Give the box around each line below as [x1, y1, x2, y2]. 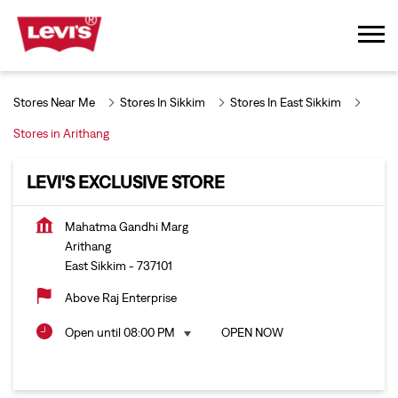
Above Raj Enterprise [65, 291, 177, 306]
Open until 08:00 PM [65, 325, 175, 340]
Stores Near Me [13, 95, 95, 110]
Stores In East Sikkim [230, 95, 341, 110]
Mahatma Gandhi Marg [65, 219, 188, 235]
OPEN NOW [221, 325, 283, 340]
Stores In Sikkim [120, 95, 205, 110]
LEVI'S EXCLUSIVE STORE [27, 171, 225, 193]
